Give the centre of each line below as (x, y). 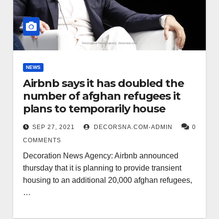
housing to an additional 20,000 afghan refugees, (107, 180)
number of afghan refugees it (101, 96)
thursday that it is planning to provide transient (102, 168)
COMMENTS (42, 140)
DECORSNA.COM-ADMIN (132, 127)
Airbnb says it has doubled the (103, 83)
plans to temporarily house (94, 109)
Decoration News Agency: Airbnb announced (100, 156)
